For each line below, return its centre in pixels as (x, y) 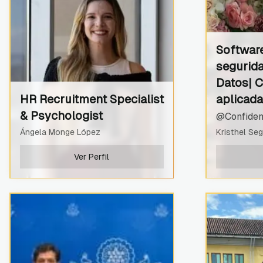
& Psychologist (61, 115)
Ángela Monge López (60, 132)
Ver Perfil (92, 156)
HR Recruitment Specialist (92, 99)
